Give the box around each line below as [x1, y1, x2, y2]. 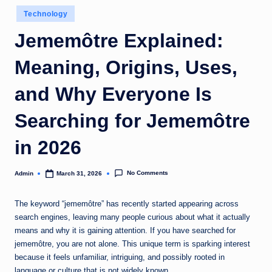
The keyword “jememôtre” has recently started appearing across [15, 199, 239, 209]
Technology [24, 10, 68, 19]
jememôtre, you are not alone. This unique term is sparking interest [15, 239, 250, 249]
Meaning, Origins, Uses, [15, 56, 237, 78]
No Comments [126, 169, 168, 177]
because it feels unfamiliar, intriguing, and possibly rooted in [15, 253, 225, 262]
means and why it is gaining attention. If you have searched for [15, 226, 236, 236]
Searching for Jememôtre [15, 109, 250, 132]
